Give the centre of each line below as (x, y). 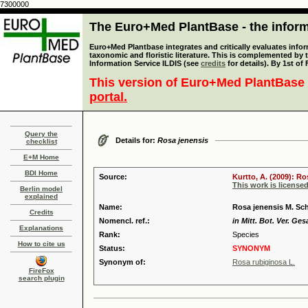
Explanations (41, 228)
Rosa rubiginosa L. (264, 262)
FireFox (41, 271)
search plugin (41, 278)
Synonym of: (122, 262)
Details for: (136, 140)
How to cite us (41, 244)
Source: (113, 177)
